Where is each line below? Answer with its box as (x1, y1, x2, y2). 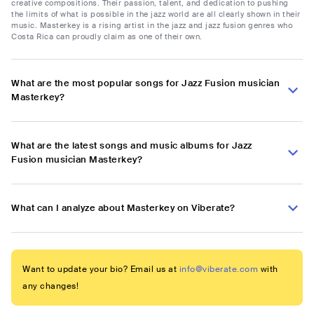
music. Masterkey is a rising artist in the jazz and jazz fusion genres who (11, 20, 292, 31)
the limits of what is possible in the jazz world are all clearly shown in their (11, 9, 301, 20)
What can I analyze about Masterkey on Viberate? (11, 202, 235, 214)
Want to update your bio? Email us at (22, 264, 177, 275)
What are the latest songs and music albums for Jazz (11, 139, 252, 152)
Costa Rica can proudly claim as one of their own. (11, 32, 203, 42)
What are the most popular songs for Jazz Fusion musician (11, 77, 280, 90)
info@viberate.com (179, 264, 258, 275)
